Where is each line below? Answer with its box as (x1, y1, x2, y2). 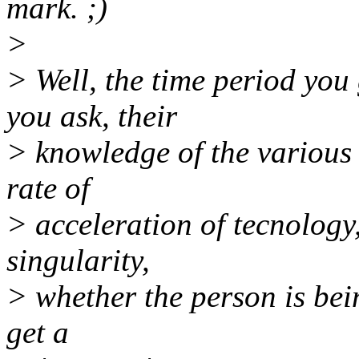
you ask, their (6, 98, 177, 133)
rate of (6, 170, 90, 205)
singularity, (6, 242, 150, 277)
